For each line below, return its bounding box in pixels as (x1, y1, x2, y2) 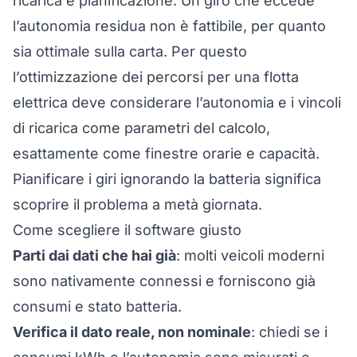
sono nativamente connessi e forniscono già (13, 273, 316, 289)
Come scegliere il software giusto (13, 222, 241, 238)
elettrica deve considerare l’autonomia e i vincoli (13, 94, 341, 111)
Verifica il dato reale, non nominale (13, 324, 251, 340)
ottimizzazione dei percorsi (19, 69, 203, 85)
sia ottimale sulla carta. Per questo (13, 43, 247, 60)
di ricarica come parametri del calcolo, (13, 120, 270, 136)
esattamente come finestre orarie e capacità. (13, 145, 320, 162)
